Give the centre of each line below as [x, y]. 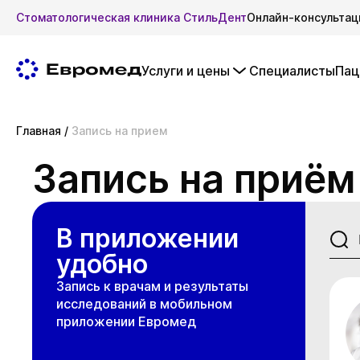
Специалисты [292, 71]
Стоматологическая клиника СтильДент [131, 17]
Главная [39, 131]
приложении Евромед [126, 321]
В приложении [147, 238]
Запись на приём [194, 179]
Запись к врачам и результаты [152, 286]
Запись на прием [119, 131]
